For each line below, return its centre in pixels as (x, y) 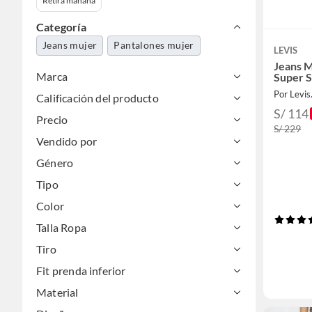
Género (55, 163)
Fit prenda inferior (81, 271)
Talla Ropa (61, 227)
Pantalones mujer (154, 45)
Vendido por (67, 141)
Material (57, 292)
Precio (52, 119)
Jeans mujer (70, 45)
